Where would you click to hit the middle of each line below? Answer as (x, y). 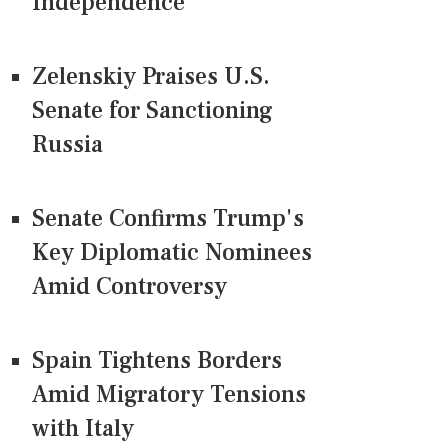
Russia (67, 145)
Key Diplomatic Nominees (172, 253)
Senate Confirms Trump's (168, 219)
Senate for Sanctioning (152, 111)
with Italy (83, 429)
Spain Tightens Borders (157, 361)
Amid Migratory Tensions (169, 395)
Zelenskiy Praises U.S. (151, 77)
